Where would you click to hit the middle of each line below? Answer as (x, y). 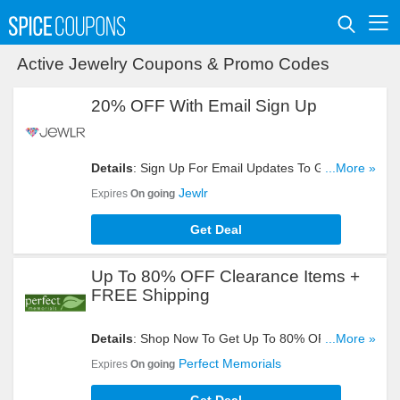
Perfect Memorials (230, 363)
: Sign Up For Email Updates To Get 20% (248, 168)
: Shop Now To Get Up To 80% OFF (233, 338)
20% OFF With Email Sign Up (204, 106)
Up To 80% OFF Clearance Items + (225, 276)
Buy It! (109, 374)
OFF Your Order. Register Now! (180, 186)
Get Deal (216, 229)
